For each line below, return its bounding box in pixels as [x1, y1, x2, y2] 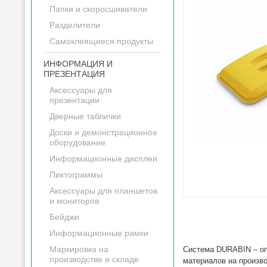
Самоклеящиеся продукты [49, 36, 153, 46]
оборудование [49, 138, 105, 147]
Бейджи [49, 212, 79, 222]
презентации [49, 95, 100, 105]
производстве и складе [49, 254, 139, 264]
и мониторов [49, 196, 99, 206]
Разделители [49, 20, 100, 30]
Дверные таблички [49, 111, 121, 121]
